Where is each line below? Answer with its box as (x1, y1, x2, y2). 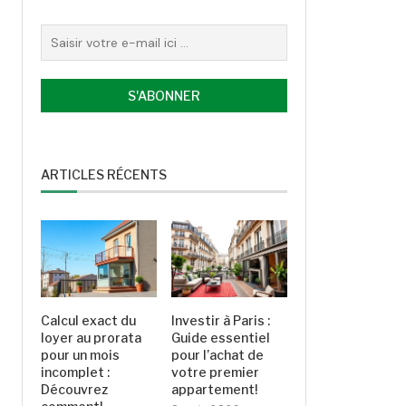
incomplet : (41, 364, 110, 381)
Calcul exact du (41, 313, 136, 329)
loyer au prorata (41, 330, 141, 346)
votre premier (171, 364, 260, 381)
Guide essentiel (171, 330, 271, 346)
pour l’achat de (171, 347, 265, 363)
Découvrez (41, 382, 108, 398)
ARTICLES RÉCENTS (41, 166, 167, 182)
